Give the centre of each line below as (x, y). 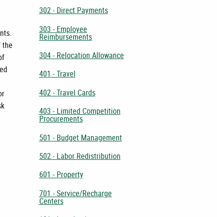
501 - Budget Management (80, 137)
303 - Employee (63, 29)
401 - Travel (57, 74)
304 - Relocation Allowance (81, 55)
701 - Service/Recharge (75, 193)
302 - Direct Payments (73, 10)
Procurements (61, 119)
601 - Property (61, 175)
